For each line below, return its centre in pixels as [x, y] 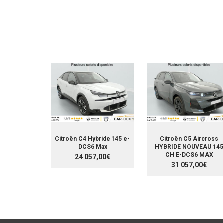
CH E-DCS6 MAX [189, 155]
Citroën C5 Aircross [189, 139]
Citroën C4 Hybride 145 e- [92, 139]
